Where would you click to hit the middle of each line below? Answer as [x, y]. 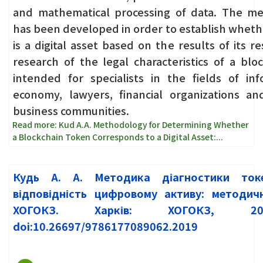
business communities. [71, 110]
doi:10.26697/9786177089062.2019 [105, 226]
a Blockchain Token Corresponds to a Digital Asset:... [118, 137]
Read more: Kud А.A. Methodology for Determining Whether [131, 125]
